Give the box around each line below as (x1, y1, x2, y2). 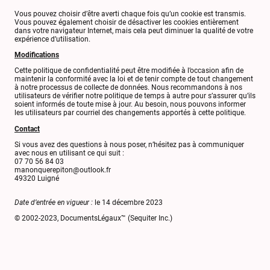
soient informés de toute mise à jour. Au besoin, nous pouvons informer (14, 100, 246, 109)
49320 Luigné (14, 174, 59, 183)
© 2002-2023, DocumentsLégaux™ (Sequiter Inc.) (14, 214, 172, 223)
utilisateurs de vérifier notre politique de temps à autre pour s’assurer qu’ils (14, 92, 256, 101)
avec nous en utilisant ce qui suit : (14, 148, 124, 157)
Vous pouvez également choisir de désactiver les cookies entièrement (14, 17, 239, 27)
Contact (14, 124, 40, 133)
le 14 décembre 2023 (95, 198, 163, 207)
